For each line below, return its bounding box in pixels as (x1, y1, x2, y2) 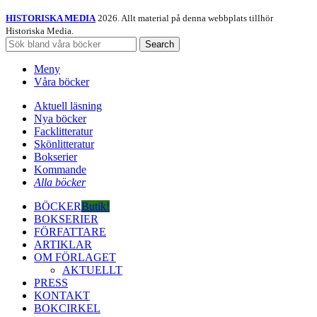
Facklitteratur (34, 125, 93, 137)
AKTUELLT (62, 263, 122, 276)
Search (145, 38, 174, 50)
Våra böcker (34, 75, 89, 88)
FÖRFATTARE (34, 225, 106, 238)
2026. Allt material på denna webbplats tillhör (96, 12, 273, 23)
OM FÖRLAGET (34, 250, 116, 263)
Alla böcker (34, 175, 86, 188)
